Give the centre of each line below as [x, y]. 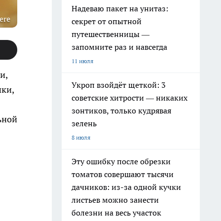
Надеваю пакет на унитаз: [120, 8]
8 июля [81, 137]
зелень [84, 123]
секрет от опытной [107, 21]
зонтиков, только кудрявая [121, 110]
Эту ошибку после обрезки [121, 161]
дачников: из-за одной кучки [126, 187]
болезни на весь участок [116, 213]
